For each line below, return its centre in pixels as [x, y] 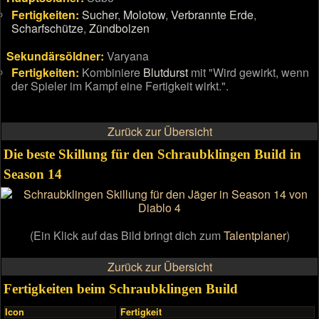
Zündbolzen [120, 28]
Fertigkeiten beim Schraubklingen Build [121, 289]
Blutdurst [166, 73]
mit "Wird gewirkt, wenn [249, 73]
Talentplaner [255, 236]
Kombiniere [111, 73]
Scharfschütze [48, 28]
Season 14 [33, 174]
